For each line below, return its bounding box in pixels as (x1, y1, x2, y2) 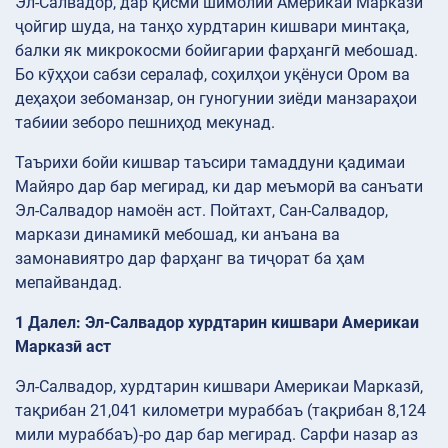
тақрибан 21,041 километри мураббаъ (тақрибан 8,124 (15, 400, 426, 420)
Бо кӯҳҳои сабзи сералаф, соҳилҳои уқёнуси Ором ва (15, 64, 410, 84)
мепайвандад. (15, 272, 122, 292)
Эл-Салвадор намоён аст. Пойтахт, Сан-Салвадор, (15, 200, 388, 220)
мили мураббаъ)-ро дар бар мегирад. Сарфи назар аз (15, 424, 418, 444)
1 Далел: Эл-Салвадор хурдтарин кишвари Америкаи (15, 312, 419, 332)
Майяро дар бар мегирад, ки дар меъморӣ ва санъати (15, 176, 423, 196)
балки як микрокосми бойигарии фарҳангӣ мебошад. (15, 40, 418, 60)
